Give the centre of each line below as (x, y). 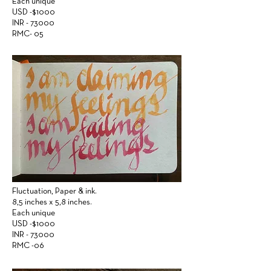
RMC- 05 (28, 34)
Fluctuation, (34, 191)
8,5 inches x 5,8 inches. (52, 202)
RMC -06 (28, 246)
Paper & (69, 191)
